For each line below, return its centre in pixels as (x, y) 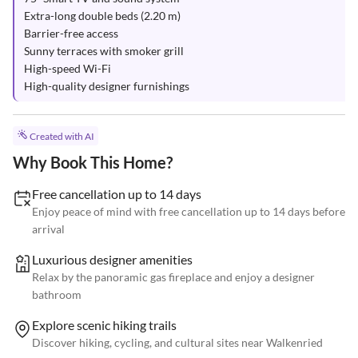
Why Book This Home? (93, 163)
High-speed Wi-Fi (68, 68)
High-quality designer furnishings (107, 86)
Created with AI (62, 137)
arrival (48, 229)
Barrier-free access (71, 33)
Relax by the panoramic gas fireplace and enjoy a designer (173, 277)
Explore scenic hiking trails (104, 325)
